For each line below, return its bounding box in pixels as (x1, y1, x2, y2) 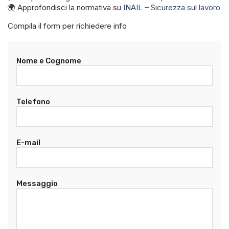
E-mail (16, 138, 40, 147)
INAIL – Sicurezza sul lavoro (123, 2, 220, 12)
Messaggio (16, 179, 58, 189)
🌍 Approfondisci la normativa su (8, 2, 123, 12)
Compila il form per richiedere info (8, 20, 127, 31)
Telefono (16, 97, 50, 106)
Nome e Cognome (16, 56, 81, 65)
